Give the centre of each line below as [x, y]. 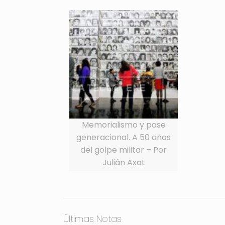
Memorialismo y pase [124, 125]
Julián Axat [124, 162]
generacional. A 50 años [124, 137]
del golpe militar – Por [124, 150]
